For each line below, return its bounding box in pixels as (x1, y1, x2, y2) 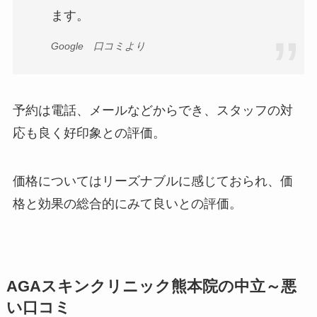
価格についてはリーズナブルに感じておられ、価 (12, 174, 293, 189)
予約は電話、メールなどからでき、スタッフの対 (12, 103, 293, 118)
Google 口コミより (50, 40, 146, 52)
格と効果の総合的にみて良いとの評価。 (12, 197, 242, 212)
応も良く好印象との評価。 (12, 126, 166, 141)
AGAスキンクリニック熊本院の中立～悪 (6, 278, 296, 296)
